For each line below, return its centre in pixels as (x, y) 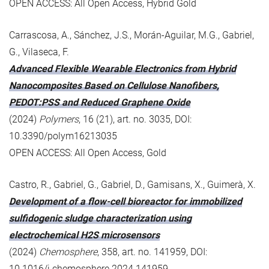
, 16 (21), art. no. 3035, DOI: (135, 119)
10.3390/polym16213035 (63, 136)
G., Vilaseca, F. (39, 52)
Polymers (59, 119)
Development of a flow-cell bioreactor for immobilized (125, 201)
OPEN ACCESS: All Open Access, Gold (88, 153)
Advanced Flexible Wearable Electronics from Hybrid (122, 68)
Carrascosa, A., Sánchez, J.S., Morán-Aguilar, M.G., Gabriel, (131, 35)
